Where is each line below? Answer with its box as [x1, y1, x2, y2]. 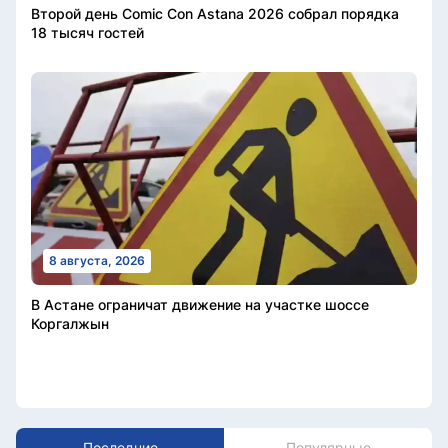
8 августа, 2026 [49, 252, 145, 268]
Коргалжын [31, 314, 109, 332]
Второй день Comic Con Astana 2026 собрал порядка [31, 5, 399, 23]
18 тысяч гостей [31, 24, 144, 42]
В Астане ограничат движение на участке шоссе [31, 295, 369, 313]
